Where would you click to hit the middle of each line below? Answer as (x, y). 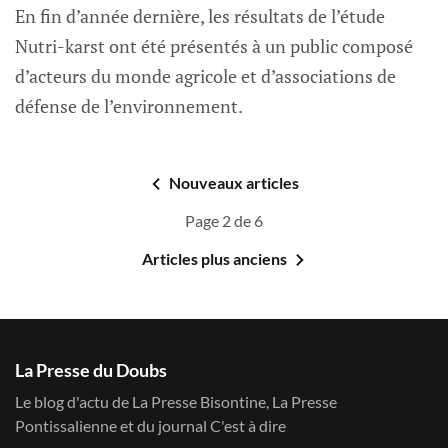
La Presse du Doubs (91, 370)
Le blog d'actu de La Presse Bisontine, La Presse (176, 402)
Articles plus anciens (214, 259)
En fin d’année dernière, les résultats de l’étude (200, 16)
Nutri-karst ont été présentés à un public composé (214, 46)
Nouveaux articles (233, 183)
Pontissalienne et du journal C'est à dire (150, 426)
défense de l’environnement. (129, 106)
